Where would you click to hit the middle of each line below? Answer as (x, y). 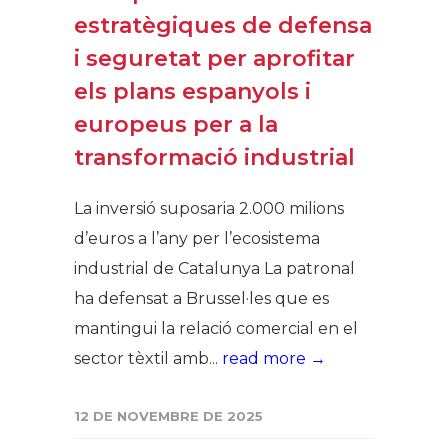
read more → (274, 358)
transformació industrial (214, 157)
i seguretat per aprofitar (214, 58)
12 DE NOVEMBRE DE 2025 (168, 416)
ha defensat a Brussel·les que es (201, 298)
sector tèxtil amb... (148, 358)
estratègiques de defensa (223, 25)
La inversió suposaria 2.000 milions (209, 208)
